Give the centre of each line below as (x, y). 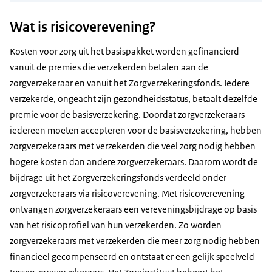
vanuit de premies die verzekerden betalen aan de (109, 67)
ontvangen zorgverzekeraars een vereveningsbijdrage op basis (133, 209)
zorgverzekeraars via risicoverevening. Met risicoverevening (127, 194)
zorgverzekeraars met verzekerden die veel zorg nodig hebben (133, 146)
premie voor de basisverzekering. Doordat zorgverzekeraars (127, 115)
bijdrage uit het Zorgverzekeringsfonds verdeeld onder (118, 178)
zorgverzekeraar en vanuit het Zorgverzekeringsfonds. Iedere (130, 83)
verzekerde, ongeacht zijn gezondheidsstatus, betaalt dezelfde (134, 99)
